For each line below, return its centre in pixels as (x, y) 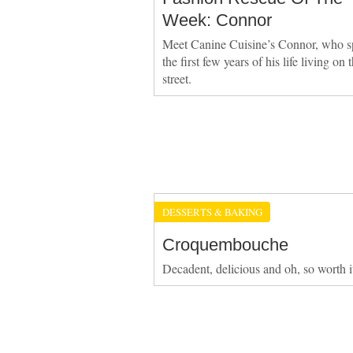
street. (176, 78)
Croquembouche (225, 244)
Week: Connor (217, 20)
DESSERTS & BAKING (212, 212)
